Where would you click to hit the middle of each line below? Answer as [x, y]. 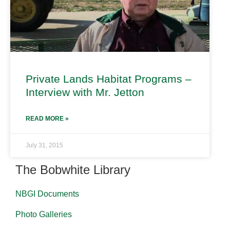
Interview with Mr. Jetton [85, 92]
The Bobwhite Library [73, 170]
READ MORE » [47, 119]
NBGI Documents [47, 194]
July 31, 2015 [44, 145]
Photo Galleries [44, 214]
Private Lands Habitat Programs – [109, 79]
